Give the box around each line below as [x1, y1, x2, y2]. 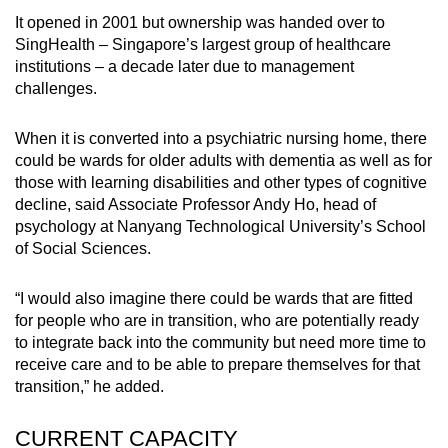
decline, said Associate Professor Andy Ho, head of [15, 195, 376, 213]
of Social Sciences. [15, 239, 151, 257]
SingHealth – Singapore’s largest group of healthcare [15, 35, 391, 53]
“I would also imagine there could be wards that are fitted [15, 289, 413, 307]
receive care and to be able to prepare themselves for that [15, 355, 420, 373]
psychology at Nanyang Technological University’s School [15, 217, 426, 235]
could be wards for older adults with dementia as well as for [15, 151, 432, 169]
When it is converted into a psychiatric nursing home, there [15, 129, 427, 147]
